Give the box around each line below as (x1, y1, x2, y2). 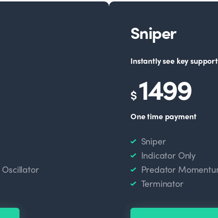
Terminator (141, 177, 183, 189)
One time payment (130, 110, 197, 122)
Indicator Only (141, 149, 196, 161)
